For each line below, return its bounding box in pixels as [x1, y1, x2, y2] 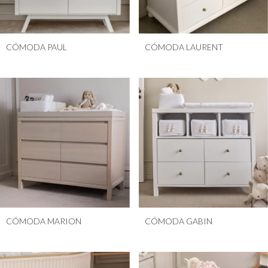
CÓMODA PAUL [6, 42, 67, 53]
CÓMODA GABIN [144, 215, 212, 226]
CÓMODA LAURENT [144, 42, 223, 53]
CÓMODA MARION [6, 215, 81, 226]
